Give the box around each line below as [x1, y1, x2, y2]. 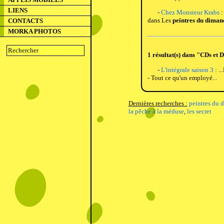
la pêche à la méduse [128, 107, 184, 115]
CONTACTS [8, 17, 43, 24]
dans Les [147, 16, 172, 24]
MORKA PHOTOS [8, 27, 61, 35]
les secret [186, 107, 211, 115]
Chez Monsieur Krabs [160, 8, 219, 16]
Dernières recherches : [128, 99, 187, 107]
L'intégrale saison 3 [160, 66, 213, 73]
